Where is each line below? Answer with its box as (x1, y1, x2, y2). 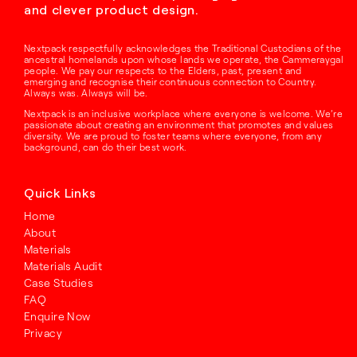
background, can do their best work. (23, 141, 187, 154)
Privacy (23, 326, 62, 341)
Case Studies (23, 276, 94, 291)
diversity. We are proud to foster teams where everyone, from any (23, 130, 323, 143)
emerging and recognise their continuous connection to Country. (23, 76, 317, 88)
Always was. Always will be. (23, 87, 148, 100)
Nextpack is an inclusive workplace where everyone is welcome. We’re (23, 108, 343, 120)
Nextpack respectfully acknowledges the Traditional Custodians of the (23, 42, 342, 55)
